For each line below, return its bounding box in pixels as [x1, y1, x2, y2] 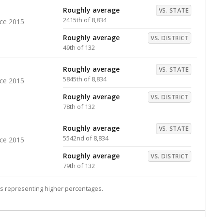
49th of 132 [63, 43, 95, 52]
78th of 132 [63, 102, 95, 111]
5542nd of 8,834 [63, 134, 108, 142]
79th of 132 [63, 161, 95, 170]
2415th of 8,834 [63, 15, 107, 24]
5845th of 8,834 [63, 75, 107, 83]
